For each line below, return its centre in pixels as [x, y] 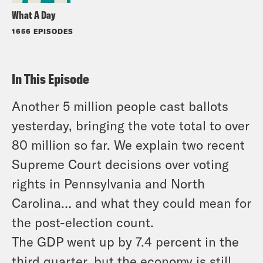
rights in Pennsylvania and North [108, 183]
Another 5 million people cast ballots [120, 106]
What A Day [34, 15]
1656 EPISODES [43, 31]
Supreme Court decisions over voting [120, 164]
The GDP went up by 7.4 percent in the [125, 242]
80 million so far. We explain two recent [128, 145]
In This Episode [50, 79]
